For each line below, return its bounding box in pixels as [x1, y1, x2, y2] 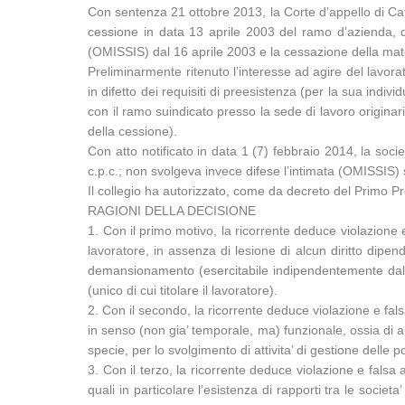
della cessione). [88, 124, 178, 138]
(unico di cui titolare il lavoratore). [88, 283, 278, 297]
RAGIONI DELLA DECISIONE [88, 203, 257, 218]
